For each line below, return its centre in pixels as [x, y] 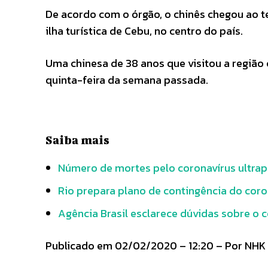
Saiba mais [77, 140]
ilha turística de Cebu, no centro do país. [144, 31]
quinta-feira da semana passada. [127, 80]
